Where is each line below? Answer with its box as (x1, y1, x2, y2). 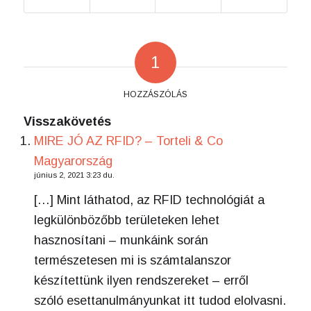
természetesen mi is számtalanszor (33, 253, 231, 267)
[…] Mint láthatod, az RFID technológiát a (33, 192, 264, 207)
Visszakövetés (23, 115, 111, 129)
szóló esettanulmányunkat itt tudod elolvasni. (33, 293, 286, 308)
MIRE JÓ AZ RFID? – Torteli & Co (33, 134, 223, 149)
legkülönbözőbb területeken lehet (33, 212, 219, 227)
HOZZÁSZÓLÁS (123, 90, 187, 100)
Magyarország (33, 154, 112, 169)
